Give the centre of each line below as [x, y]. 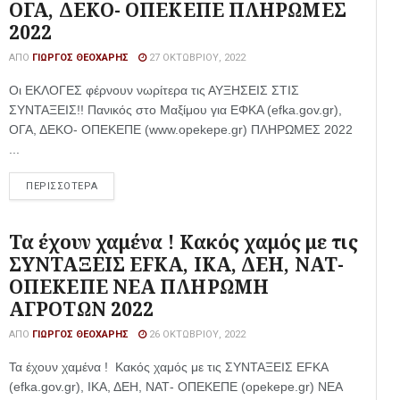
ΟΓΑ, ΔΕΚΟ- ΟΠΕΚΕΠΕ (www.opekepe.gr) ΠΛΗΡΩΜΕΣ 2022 [181, 129]
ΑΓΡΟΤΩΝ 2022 [82, 309]
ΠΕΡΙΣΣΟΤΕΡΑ [62, 186]
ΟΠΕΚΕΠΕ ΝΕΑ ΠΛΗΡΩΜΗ [139, 287]
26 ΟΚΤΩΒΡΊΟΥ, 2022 [196, 334]
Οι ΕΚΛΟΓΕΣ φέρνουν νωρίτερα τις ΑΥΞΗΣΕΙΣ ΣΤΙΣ [154, 90]
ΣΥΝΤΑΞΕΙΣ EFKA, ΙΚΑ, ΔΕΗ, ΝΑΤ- [176, 264]
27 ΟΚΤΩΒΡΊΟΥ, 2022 [196, 58]
